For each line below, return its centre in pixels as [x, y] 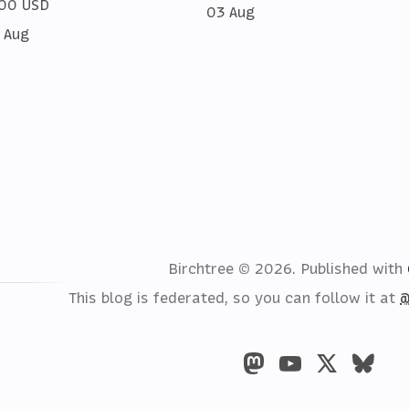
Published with [354, 268]
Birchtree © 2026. [234, 268]
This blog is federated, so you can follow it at [234, 297]
